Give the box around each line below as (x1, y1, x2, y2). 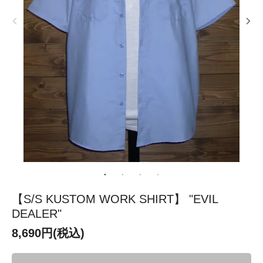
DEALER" (12, 207, 62, 220)
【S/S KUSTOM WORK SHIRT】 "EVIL (12, 192, 218, 205)
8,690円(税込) (12, 226, 85, 240)
